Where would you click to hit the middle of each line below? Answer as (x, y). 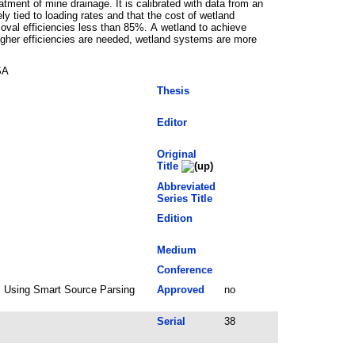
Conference (184, 269)
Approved (180, 289)
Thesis (173, 90)
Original (176, 154)
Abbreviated (186, 186)
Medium (176, 250)
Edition (174, 218)
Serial (171, 321)
